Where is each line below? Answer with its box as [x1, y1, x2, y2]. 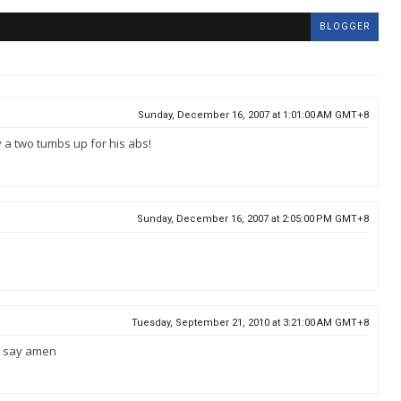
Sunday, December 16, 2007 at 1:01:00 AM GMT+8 [138, 109, 369, 121]
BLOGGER [320, 21, 370, 31]
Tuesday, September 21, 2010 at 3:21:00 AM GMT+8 [132, 317, 369, 328]
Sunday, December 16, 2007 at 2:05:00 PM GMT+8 [137, 212, 369, 225]
